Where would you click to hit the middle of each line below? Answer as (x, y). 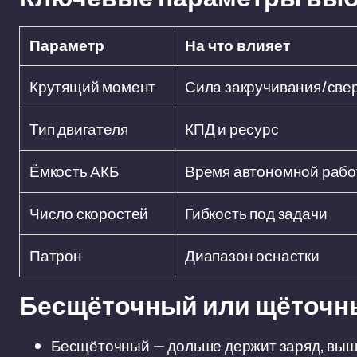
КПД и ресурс (232, 129)
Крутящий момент (93, 87)
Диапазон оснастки (252, 256)
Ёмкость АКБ (74, 171)
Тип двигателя (79, 129)
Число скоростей (89, 214)
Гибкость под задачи (256, 214)
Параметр (67, 46)
